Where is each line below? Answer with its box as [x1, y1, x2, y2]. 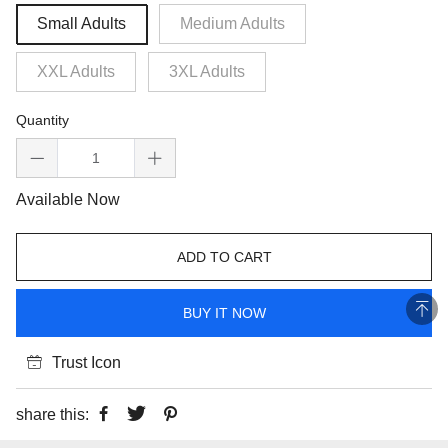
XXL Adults [37, 62, 115, 80]
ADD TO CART [176, 248, 272, 265]
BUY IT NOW [182, 304, 266, 321]
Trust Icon [52, 353, 121, 371]
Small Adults [37, 14, 126, 32]
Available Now [16, 190, 120, 208]
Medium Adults [180, 14, 285, 32]
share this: [16, 405, 89, 423]
